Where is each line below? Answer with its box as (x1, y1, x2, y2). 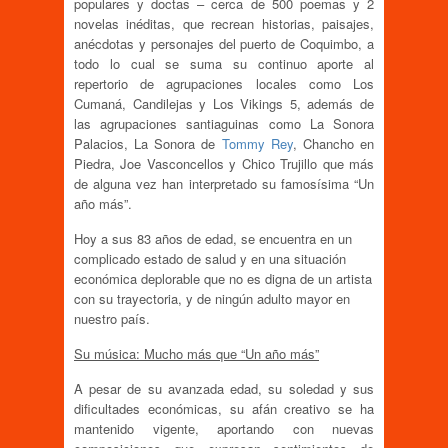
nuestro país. (74, 309, 150, 329)
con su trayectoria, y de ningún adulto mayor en (74, 289, 350, 309)
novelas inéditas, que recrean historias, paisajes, (74, 14, 374, 34)
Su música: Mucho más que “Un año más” (74, 344, 319, 364)
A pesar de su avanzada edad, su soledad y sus (74, 379, 374, 399)
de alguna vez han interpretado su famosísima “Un (74, 174, 374, 194)
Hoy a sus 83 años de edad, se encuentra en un (74, 229, 352, 249)
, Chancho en (292, 134, 375, 154)
